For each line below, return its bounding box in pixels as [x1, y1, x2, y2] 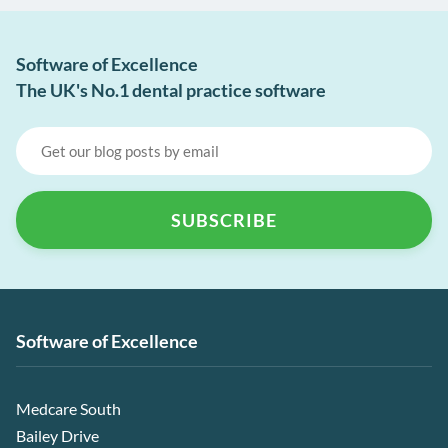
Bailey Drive [16, 426, 99, 446]
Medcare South [16, 399, 121, 419]
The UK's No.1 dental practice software [16, 79, 326, 102]
